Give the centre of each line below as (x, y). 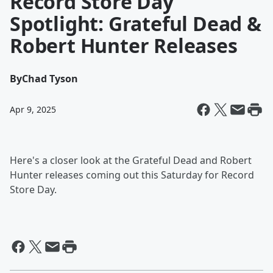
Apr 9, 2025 (33, 109)
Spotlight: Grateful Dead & (136, 23)
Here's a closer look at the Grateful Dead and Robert (131, 160)
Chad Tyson (50, 79)
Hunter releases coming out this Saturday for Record (132, 175)
